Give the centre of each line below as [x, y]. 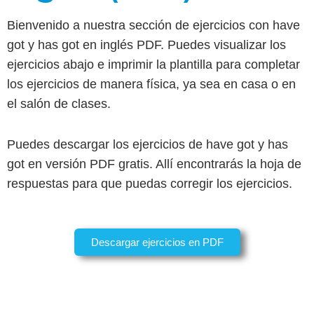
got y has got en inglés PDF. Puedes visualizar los [146, 45]
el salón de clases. [61, 104]
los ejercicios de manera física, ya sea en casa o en [151, 84]
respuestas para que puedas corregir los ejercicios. [151, 184]
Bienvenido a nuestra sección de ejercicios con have [153, 25]
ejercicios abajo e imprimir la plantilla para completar [153, 64]
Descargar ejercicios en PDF [157, 242]
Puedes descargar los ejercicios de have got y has [148, 144]
